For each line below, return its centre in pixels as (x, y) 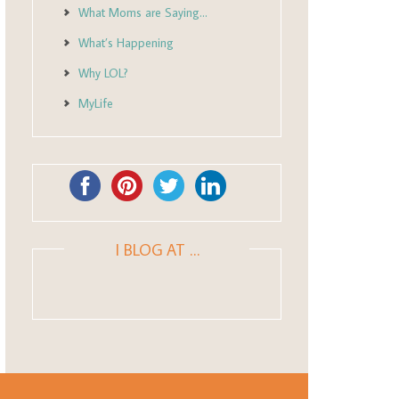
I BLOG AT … (157, 250)
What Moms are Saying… (143, 12)
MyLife (96, 103)
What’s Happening (126, 43)
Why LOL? (103, 73)
